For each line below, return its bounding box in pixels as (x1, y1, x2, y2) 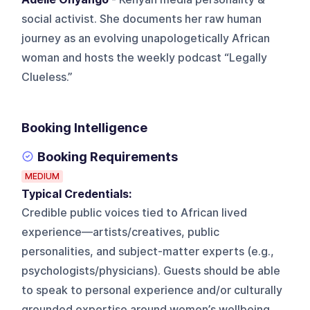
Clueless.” (21, 70, 73, 84)
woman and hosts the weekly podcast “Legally (21, 51, 268, 64)
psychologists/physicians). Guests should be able (21, 264, 281, 277)
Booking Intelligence (21, 120, 148, 135)
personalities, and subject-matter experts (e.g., (21, 244, 275, 258)
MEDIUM (25, 170, 60, 181)
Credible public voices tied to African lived (21, 206, 248, 219)
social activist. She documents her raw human (21, 12, 262, 26)
